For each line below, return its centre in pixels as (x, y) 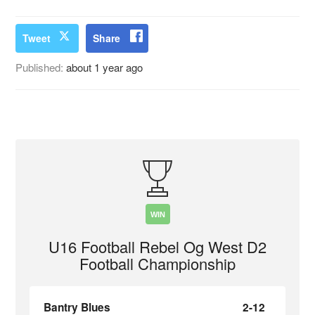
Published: (41, 67)
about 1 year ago (105, 67)
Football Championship (157, 263)
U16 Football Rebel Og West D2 (157, 246)
